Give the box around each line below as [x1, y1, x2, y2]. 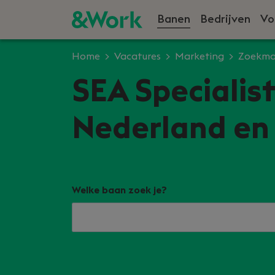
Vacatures [114, 52, 161, 61]
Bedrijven [200, 14, 250, 25]
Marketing [175, 52, 224, 61]
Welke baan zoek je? [72, 185, 167, 195]
